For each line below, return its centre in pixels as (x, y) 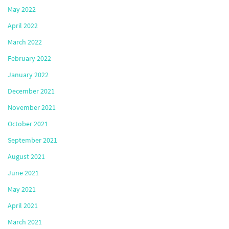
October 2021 (28, 123)
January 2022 (28, 74)
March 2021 (25, 222)
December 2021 (31, 91)
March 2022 (25, 42)
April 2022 (23, 25)
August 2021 (26, 156)
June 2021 (23, 173)
